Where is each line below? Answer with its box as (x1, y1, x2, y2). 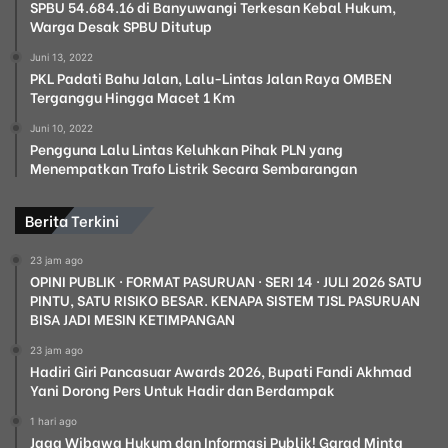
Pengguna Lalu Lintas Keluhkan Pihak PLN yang (30, 137, 343, 159)
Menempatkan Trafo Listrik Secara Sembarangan (30, 156, 357, 178)
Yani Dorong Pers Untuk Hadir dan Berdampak (30, 378, 335, 400)
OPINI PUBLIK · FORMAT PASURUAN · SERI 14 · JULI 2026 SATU (30, 269, 422, 291)
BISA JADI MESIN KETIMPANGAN (30, 307, 235, 329)
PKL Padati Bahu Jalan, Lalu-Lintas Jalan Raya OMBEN (30, 66, 392, 88)
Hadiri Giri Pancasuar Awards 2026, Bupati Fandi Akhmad (30, 359, 412, 381)
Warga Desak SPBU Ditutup (30, 14, 212, 36)
